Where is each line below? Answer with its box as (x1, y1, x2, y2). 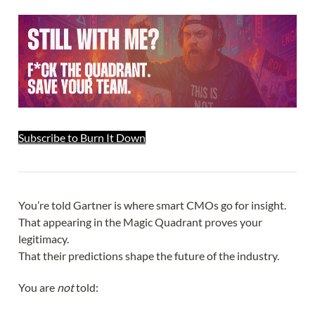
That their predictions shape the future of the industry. (18, 248, 279, 262)
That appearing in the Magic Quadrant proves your (18, 214, 262, 229)
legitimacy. (18, 231, 69, 245)
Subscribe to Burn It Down (18, 131, 146, 145)
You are (18, 281, 57, 295)
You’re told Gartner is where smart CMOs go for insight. (18, 198, 286, 212)
